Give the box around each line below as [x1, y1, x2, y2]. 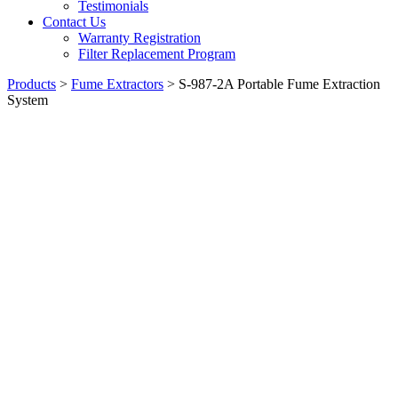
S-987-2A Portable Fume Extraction [179, 76, 380, 92]
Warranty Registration [78, 30, 201, 46]
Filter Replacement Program [78, 46, 235, 62]
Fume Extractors [71, 76, 163, 92]
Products [7, 76, 56, 92]
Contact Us [43, 14, 106, 30]
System [7, 92, 48, 108]
